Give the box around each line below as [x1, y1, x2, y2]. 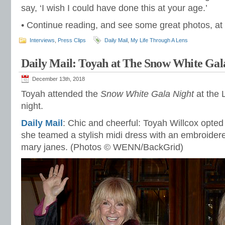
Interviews [30, 37, 55, 43]
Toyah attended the [21, 89, 100, 99]
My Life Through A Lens [131, 37, 188, 43]
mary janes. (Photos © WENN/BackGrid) [21, 142, 183, 152]
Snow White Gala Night [100, 89, 194, 99]
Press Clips [58, 37, 86, 43]
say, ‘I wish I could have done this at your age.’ [21, 3, 207, 13]
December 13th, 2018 [32, 76, 85, 82]
